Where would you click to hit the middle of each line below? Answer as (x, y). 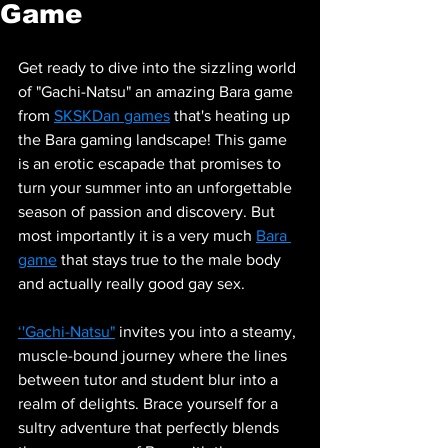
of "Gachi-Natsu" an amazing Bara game (157, 91)
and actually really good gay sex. (131, 283)
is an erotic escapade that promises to (151, 163)
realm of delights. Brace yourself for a (150, 403)
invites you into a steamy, (207, 331)
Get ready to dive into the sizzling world (159, 67)
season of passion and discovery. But (148, 211)
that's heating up (232, 115)
